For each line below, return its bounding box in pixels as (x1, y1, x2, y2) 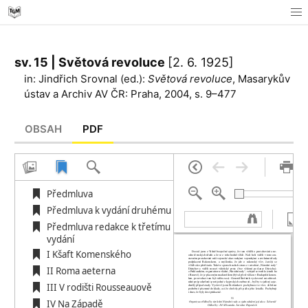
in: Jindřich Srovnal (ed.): (24, 72, 148, 85)
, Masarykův (232, 72, 290, 85)
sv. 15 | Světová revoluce (14, 55, 168, 69)
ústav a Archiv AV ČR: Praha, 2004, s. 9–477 (24, 87, 236, 100)
